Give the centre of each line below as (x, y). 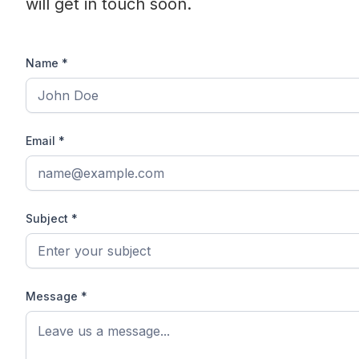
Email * (45, 141)
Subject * (52, 218)
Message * (56, 296)
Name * (47, 63)
